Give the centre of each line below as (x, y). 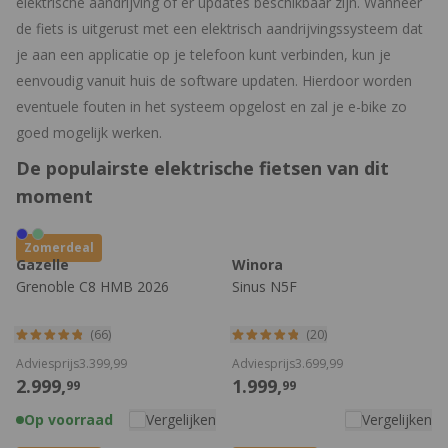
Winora (257, 265)
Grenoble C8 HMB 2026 (92, 287)
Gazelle (42, 265)
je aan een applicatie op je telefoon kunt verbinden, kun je (203, 55)
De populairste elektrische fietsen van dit (202, 168)
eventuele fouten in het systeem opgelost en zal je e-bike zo (211, 107)
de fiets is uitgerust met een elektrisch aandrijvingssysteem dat (219, 29)
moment (54, 196)
